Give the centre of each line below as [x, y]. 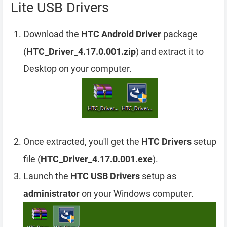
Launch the [47, 176]
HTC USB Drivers [105, 176]
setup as [158, 176]
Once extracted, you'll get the [82, 142]
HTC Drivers [166, 142]
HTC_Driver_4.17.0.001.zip [81, 51]
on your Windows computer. [137, 194]
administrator [51, 194]
